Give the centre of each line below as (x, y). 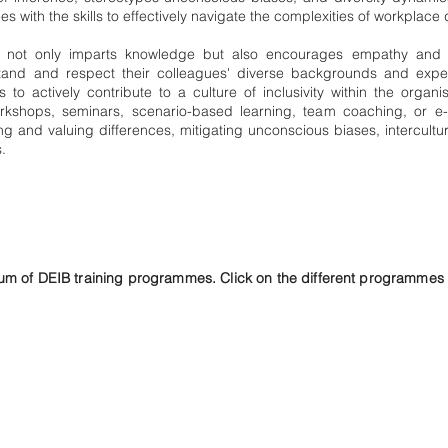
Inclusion (224, 415)
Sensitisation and (224, 397)
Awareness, (224, 379)
